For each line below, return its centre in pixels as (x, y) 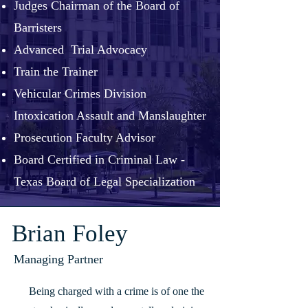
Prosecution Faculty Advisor (85, 137)
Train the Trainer (56, 71)
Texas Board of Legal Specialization (104, 181)
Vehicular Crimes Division (80, 93)
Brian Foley (70, 233)
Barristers (38, 27)
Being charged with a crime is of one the (110, 291)
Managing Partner (58, 259)
